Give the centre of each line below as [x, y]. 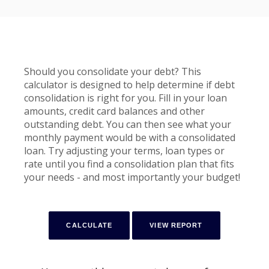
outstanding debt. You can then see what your [128, 125]
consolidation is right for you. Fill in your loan [125, 98]
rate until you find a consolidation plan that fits [129, 164]
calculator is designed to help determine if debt [129, 85]
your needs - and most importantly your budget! [132, 177]
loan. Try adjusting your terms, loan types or [124, 151]
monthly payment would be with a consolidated [130, 138]
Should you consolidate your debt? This [113, 72]
